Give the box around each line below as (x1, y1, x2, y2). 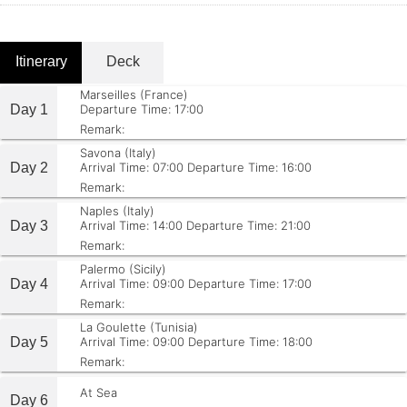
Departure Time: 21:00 (186, 218, 311, 233)
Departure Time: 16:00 (187, 160, 312, 174)
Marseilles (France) (80, 87, 188, 102)
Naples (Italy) (80, 203, 154, 218)
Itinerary (15, 54, 67, 69)
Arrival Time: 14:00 (80, 218, 183, 233)
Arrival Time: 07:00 (80, 160, 184, 174)
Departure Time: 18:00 (188, 334, 313, 349)
